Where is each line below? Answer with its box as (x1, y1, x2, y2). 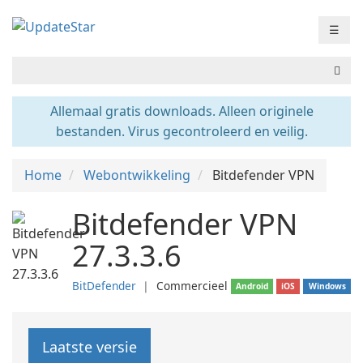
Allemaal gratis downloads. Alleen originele (49, 102, 314, 120)
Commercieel (156, 278, 228, 293)
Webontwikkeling (83, 166, 190, 184)
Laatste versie (42, 337, 137, 357)
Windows (308, 280, 346, 292)
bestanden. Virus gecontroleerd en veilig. (55, 122, 308, 140)
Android (236, 280, 269, 292)
